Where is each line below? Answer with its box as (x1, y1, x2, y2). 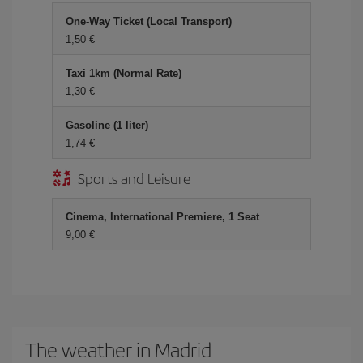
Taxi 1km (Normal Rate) (66, 67, 181, 79)
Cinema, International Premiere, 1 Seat (66, 211, 259, 223)
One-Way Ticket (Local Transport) (66, 15, 232, 28)
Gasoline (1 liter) (66, 119, 148, 131)
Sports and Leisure (78, 168, 190, 188)
